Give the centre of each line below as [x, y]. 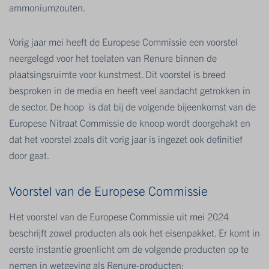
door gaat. [29, 155]
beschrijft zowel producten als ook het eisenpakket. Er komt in [134, 233]
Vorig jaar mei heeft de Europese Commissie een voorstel [123, 42]
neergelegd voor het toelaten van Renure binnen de [113, 58]
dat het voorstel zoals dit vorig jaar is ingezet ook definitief [126, 139]
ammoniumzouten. [47, 8]
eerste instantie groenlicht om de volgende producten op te [129, 249]
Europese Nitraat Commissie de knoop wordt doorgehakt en [130, 123]
